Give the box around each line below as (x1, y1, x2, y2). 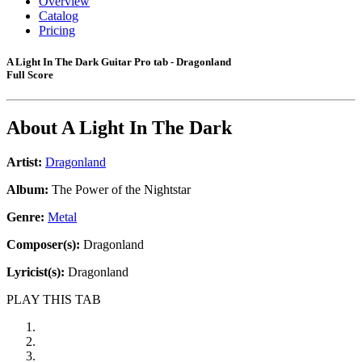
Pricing (39, 23, 75, 37)
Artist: (6, 155, 42, 170)
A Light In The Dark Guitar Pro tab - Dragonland (6, 56, 231, 69)
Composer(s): (6, 238, 80, 252)
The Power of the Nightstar (48, 183, 191, 197)
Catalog (39, 9, 78, 23)
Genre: (6, 210, 48, 225)
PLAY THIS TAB (6, 293, 101, 307)
